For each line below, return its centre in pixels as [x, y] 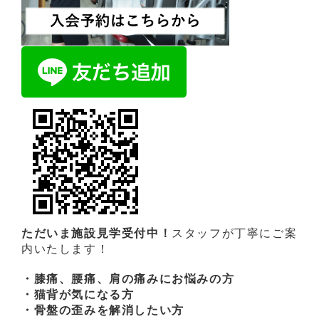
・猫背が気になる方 [78, 295]
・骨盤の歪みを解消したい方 [103, 310]
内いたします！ [66, 249]
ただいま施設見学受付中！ [97, 234]
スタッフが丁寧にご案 [235, 234]
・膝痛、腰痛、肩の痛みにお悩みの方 [128, 279]
